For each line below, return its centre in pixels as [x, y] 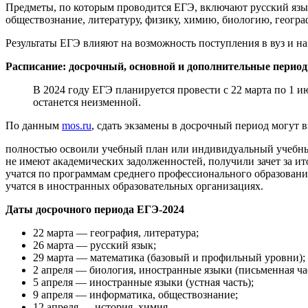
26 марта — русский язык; [95, 245]
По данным [34, 125]
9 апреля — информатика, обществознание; [135, 294]
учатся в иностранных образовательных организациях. [134, 186]
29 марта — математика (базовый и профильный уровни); [169, 257]
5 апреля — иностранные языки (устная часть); [143, 282]
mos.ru [77, 125]
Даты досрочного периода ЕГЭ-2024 [95, 209]
